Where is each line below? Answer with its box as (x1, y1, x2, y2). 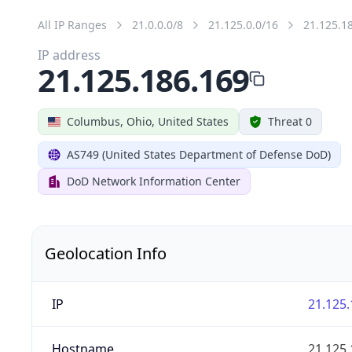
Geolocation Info (45, 242, 167, 264)
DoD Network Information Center (67, 173, 240, 189)
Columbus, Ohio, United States (67, 113, 229, 129)
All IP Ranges (38, 16, 107, 32)
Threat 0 (268, 113, 312, 129)
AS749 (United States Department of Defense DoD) (67, 146, 331, 162)
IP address (38, 46, 101, 64)
